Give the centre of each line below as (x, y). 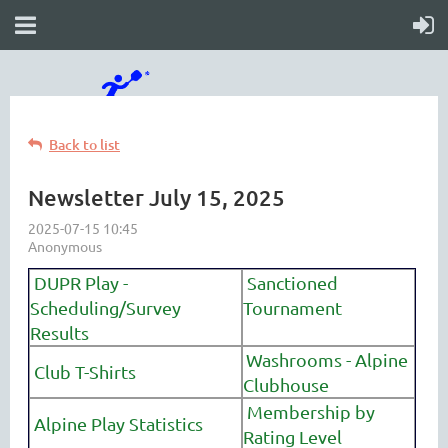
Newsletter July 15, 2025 (156, 197)
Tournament (292, 307)
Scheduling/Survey (105, 307)
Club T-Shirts (85, 371)
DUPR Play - (79, 282)
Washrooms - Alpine (327, 359)
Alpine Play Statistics (116, 423)
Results (59, 332)
